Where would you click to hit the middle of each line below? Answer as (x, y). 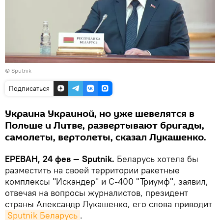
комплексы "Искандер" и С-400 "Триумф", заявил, (107, 181)
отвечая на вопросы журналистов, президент (96, 192)
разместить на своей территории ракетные (92, 170)
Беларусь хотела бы (156, 159)
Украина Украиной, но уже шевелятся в (100, 114)
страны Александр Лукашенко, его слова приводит (109, 204)
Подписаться (29, 88)
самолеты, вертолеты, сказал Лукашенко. (106, 137)
